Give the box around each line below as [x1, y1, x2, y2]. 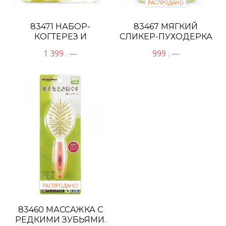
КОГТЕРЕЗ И [34, 32, 87, 42]
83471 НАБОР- [30, 22, 90, 32]
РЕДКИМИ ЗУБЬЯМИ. [15, 215, 106, 224]
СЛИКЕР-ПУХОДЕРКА [119, 32, 212, 42]
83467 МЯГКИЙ [134, 22, 198, 32]
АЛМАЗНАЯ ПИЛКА [19, 42, 101, 52]
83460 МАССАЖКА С [18, 205, 103, 214]
